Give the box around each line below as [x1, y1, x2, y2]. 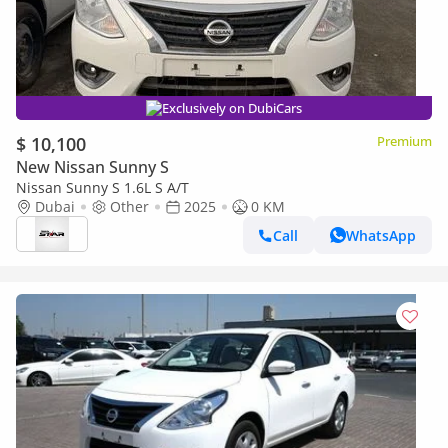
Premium [377, 132, 432, 150]
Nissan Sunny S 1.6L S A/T [16, 178, 189, 197]
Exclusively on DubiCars [162, 99, 302, 117]
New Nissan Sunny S [16, 156, 169, 178]
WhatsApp [346, 225, 416, 245]
